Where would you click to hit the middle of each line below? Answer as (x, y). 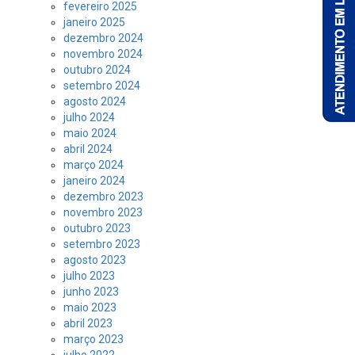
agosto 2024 (95, 101)
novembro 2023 (103, 212)
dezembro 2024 (103, 38)
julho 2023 (89, 276)
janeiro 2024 (94, 181)
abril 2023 (88, 323)
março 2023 (94, 339)
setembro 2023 (102, 244)
